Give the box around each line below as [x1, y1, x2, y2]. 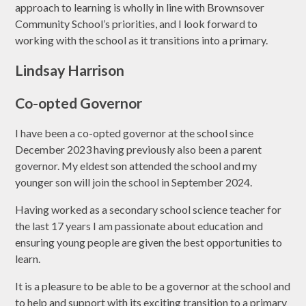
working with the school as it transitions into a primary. [15, 33, 268, 46]
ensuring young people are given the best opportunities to [15, 235, 283, 249]
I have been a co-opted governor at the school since [15, 126, 254, 139]
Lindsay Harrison [15, 61, 125, 79]
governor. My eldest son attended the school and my [15, 158, 258, 172]
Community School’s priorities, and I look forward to [15, 16, 258, 30]
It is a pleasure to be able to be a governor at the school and [15, 279, 291, 292]
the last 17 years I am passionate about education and [15, 219, 264, 232]
